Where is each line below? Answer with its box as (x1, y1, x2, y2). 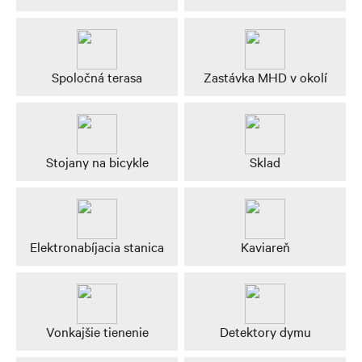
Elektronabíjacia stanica (30, 237, 164, 255)
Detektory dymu (219, 322, 311, 340)
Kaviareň (240, 237, 290, 255)
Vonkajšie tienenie (45, 322, 149, 340)
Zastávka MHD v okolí (203, 67, 327, 86)
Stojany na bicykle (45, 152, 149, 170)
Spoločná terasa (52, 67, 142, 86)
